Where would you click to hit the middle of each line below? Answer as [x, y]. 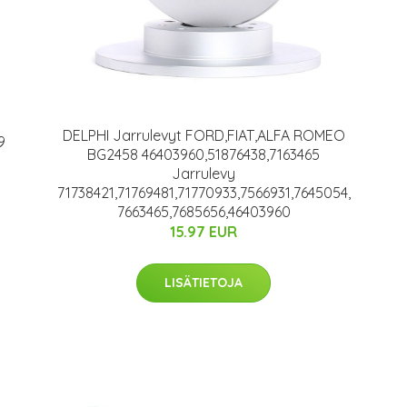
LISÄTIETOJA [203, 283]
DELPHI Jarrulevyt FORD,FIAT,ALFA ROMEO [203, 135]
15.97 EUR [203, 232]
